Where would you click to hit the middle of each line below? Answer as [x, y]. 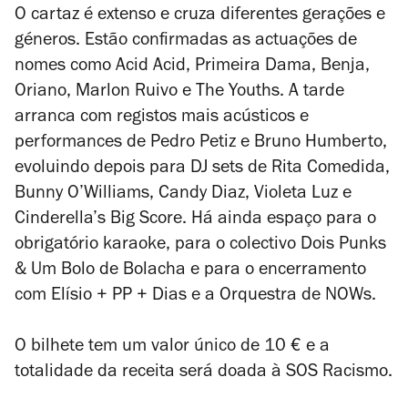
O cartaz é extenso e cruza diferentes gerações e [200, 16]
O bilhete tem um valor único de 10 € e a [172, 348]
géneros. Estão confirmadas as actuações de [186, 42]
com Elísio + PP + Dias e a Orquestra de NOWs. [195, 297]
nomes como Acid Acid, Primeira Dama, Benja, [192, 67]
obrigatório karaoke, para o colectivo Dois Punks [200, 246]
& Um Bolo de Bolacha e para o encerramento [190, 271]
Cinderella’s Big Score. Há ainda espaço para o [195, 220]
